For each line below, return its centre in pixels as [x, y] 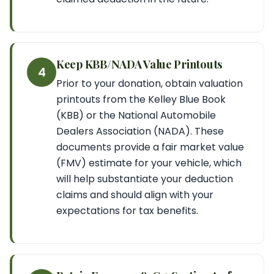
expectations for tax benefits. [127, 211]
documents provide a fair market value [150, 147]
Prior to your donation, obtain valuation [150, 83]
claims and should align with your [135, 195]
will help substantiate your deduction [145, 179]
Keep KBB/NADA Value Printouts [139, 64]
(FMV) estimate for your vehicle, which [149, 163]
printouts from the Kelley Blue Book [141, 99]
